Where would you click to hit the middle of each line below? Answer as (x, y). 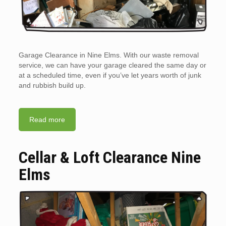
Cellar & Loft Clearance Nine (109, 157)
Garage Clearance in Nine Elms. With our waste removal (108, 55)
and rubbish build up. (52, 85)
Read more (47, 119)
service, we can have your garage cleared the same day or (112, 65)
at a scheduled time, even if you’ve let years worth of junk (110, 75)
